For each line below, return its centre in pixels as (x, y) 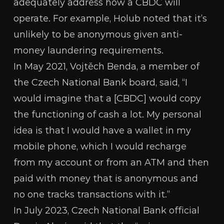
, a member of (168, 66)
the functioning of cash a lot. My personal (108, 114)
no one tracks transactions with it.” (92, 194)
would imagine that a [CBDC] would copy (107, 98)
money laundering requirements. (89, 50)
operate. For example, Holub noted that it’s (110, 18)
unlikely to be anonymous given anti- (98, 34)
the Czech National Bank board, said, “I (101, 82)
